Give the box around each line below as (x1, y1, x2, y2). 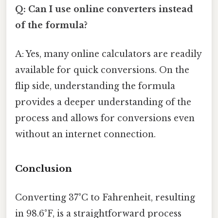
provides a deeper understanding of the (15, 97, 191, 108)
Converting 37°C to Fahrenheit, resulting (15, 192, 195, 203)
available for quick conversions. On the (15, 65, 189, 76)
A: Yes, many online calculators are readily (15, 49, 201, 60)
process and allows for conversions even (15, 113, 195, 124)
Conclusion (15, 163, 72, 175)
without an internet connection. (15, 129, 156, 140)
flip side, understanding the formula (15, 81, 175, 92)
